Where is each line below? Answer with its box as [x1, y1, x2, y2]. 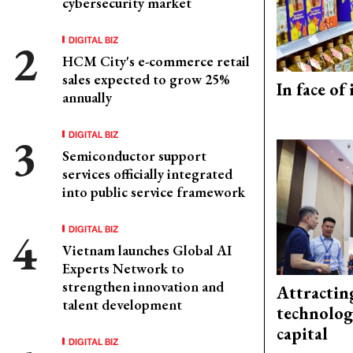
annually [62, 88, 112, 106]
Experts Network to [62, 259, 184, 277]
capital [277, 322, 328, 346]
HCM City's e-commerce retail [62, 52, 250, 70]
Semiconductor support [62, 147, 206, 165]
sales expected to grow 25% [62, 70, 229, 88]
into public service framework [62, 183, 245, 201]
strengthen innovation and [62, 277, 224, 295]
